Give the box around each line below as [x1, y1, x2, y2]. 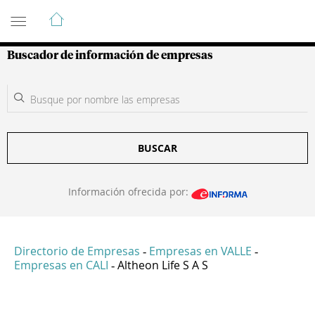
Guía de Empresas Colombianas [7, 5, 259, 22]
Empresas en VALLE [149, 243, 252, 259]
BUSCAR [138, 141, 177, 155]
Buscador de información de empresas [7, 50, 213, 61]
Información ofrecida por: [67, 185, 191, 198]
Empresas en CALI [14, 257, 108, 274]
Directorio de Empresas [14, 243, 140, 259]
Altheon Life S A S [117, 257, 208, 274]
